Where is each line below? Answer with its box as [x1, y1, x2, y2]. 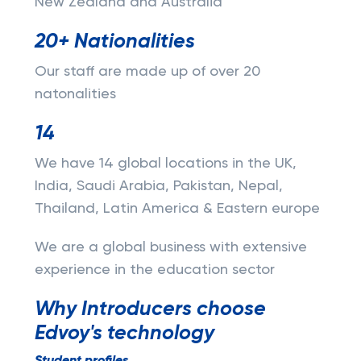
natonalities [34, 87, 116, 102]
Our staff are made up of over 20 [34, 64, 260, 79]
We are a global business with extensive [34, 240, 307, 255]
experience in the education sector [34, 263, 275, 277]
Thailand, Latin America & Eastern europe [34, 201, 320, 216]
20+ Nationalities [34, 31, 195, 52]
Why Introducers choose [34, 299, 266, 320]
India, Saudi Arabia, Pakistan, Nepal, [34, 179, 283, 193]
